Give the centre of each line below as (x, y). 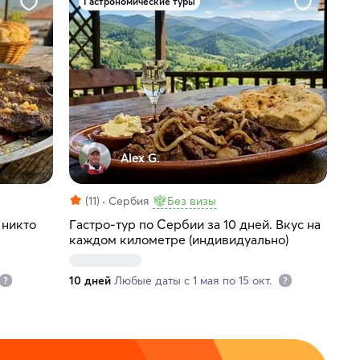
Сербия (129, 201)
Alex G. (140, 158)
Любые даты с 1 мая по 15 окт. (194, 281)
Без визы (191, 201)
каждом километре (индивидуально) (178, 240)
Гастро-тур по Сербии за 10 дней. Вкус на (194, 225)
